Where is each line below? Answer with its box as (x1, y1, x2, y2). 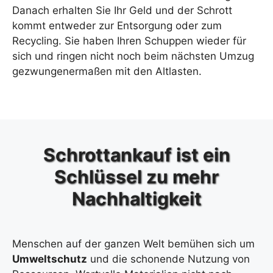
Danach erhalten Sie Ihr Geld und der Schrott (12, 4, 232, 16)
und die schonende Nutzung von (87, 252, 250, 265)
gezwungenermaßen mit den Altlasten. (12, 65, 202, 77)
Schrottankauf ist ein (43, 143, 230, 166)
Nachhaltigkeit (71, 187, 202, 210)
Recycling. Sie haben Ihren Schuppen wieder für (12, 35, 246, 47)
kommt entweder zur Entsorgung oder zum (12, 19, 222, 32)
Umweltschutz (12, 252, 87, 265)
